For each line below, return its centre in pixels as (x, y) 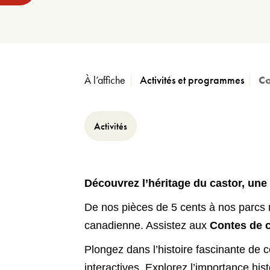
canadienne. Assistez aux (147, 225)
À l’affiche (105, 80)
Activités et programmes (192, 80)
